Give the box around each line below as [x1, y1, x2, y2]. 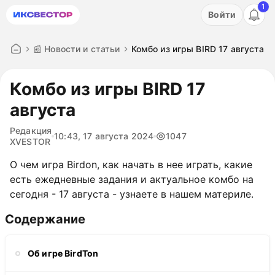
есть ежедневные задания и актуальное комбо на [10, 173, 254, 185]
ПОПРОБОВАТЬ [94, 18, 164, 29]
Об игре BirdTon [28, 247, 99, 258]
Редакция [10, 125, 52, 136]
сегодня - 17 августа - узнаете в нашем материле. [10, 188, 254, 200]
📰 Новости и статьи [33, 44, 120, 54]
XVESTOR [10, 136, 50, 147]
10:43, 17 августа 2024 [54, 131, 154, 141]
